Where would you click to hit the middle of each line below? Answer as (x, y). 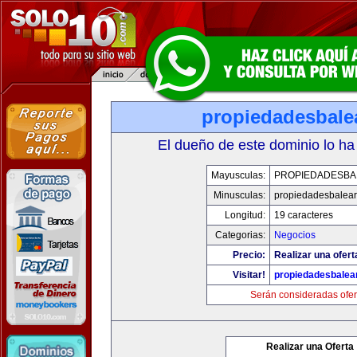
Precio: (249, 255)
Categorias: (240, 235)
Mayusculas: (238, 175)
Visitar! (249, 275)
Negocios (294, 235)
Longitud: (245, 215)
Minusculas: (239, 195)
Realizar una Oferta (310, 347)
